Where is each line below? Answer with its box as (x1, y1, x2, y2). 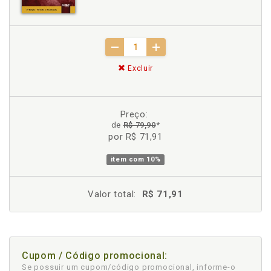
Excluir (125, 64, 153, 73)
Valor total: (88, 188, 136, 200)
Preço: (120, 108, 148, 120)
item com (110, 155, 147, 163)
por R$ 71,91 (108, 131, 163, 142)
